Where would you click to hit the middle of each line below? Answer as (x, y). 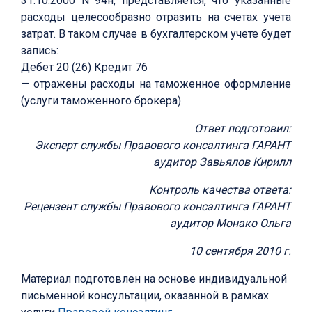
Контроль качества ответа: (220, 190)
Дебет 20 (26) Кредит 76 (84, 68)
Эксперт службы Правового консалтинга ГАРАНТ (163, 146)
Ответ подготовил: (243, 129)
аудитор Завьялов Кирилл (222, 162)
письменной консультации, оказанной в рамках (145, 296)
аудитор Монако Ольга (231, 224)
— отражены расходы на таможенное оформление (156, 84)
